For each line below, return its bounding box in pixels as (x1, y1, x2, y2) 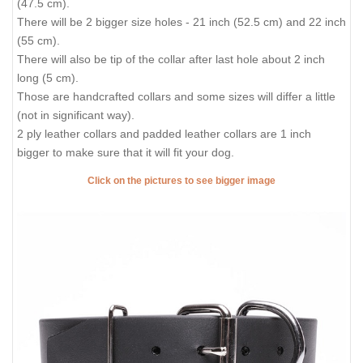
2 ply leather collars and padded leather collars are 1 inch (17, 126, 311, 140)
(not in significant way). (17, 108, 135, 122)
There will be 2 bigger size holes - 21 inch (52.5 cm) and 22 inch (17, 15, 346, 28)
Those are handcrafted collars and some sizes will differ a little (17, 89, 335, 103)
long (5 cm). (17, 70, 79, 84)
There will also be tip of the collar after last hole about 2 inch (17, 52, 325, 66)
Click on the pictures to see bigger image (88, 175, 275, 187)
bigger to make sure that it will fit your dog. (17, 145, 234, 159)
